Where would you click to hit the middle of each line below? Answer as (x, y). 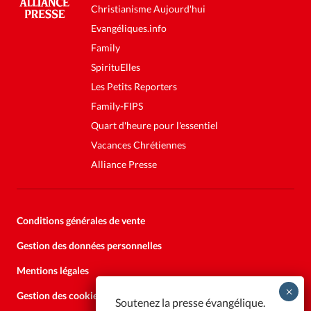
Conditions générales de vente (81, 220)
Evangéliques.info (128, 28)
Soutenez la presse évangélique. (190, 302)
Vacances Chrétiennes (138, 144)
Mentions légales (53, 270)
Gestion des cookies (59, 295)
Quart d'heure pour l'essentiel (154, 125)
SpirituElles (115, 67)
